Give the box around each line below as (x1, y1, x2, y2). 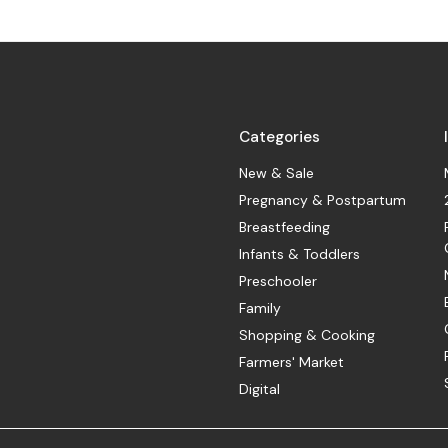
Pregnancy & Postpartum (239, 191, 407, 210)
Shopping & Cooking (239, 326, 376, 345)
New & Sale (239, 164, 315, 183)
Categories (239, 127, 321, 148)
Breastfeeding (239, 218, 331, 237)
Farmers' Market (239, 353, 345, 372)
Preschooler (239, 272, 318, 291)
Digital (239, 380, 281, 399)
